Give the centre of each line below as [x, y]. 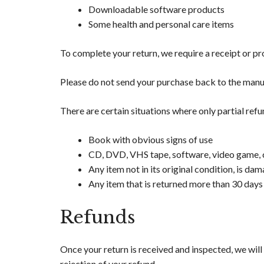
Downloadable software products [156, 9]
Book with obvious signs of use [151, 140]
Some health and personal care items [161, 24]
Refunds [98, 217]
